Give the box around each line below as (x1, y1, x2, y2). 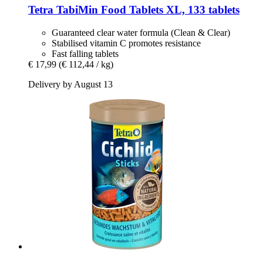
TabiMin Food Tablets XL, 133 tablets (53, 4, 240, 16)
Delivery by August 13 (28, 79, 113, 90)
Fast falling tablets (52, 49, 119, 59)
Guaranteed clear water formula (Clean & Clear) (52, 28, 230, 38)
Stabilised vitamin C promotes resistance (52, 38, 201, 49)
